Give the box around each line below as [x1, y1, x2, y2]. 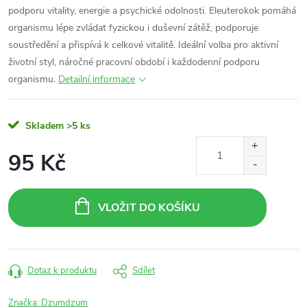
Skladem [23, 119, 64, 132]
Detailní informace [58, 73, 135, 86]
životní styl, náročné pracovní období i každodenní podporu [8, 56, 260, 69]
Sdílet [132, 265, 155, 277]
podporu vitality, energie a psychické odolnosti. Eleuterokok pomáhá [8, 4, 296, 17]
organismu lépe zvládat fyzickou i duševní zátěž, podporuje [8, 21, 258, 34]
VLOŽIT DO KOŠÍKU [97, 200, 200, 215]
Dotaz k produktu [27, 265, 97, 277]
